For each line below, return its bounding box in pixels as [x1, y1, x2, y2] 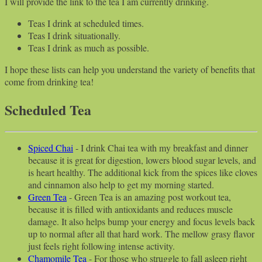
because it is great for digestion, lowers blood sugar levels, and [28, 154, 256, 167]
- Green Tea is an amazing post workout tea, [67, 191, 231, 204]
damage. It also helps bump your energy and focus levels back [28, 215, 255, 228]
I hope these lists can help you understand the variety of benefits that [5, 63, 255, 75]
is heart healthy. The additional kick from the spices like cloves [28, 166, 257, 179]
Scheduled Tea [5, 99, 91, 120]
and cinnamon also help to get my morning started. [28, 178, 214, 191]
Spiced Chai [28, 142, 73, 154]
